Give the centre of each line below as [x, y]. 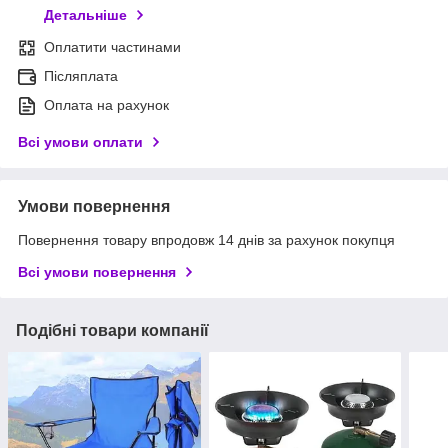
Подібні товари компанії [112, 331]
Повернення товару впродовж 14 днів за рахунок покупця [206, 240]
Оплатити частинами [112, 47]
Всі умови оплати [80, 142]
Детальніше [85, 15]
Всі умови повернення [97, 272]
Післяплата [81, 76]
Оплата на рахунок [106, 105]
